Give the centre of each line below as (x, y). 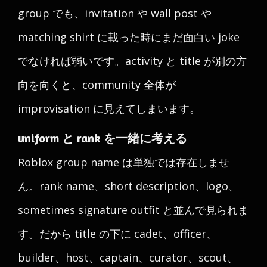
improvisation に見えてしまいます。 (109, 108)
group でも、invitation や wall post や (115, 13)
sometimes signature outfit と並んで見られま (133, 210)
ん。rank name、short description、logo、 (128, 186)
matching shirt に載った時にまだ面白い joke (129, 37)
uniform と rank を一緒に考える (103, 138)
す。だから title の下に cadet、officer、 (117, 234)
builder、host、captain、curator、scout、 (128, 257)
